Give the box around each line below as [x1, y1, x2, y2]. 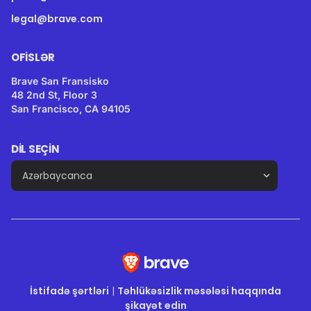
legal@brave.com [11, 11, 103, 26]
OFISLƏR [11, 49, 55, 65]
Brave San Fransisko [11, 74, 109, 87]
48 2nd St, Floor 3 [11, 88, 97, 101]
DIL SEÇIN [11, 141, 60, 156]
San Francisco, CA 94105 [11, 102, 131, 115]
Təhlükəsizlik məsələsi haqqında [117, 284, 281, 299]
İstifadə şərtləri [30, 284, 109, 299]
